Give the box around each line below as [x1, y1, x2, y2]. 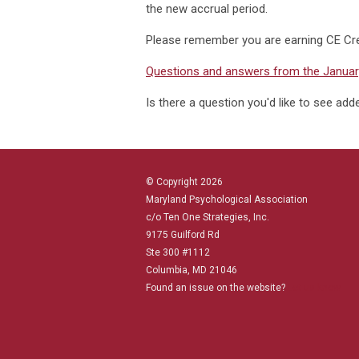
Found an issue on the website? [146, 282, 288, 294]
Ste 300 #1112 [146, 247, 210, 259]
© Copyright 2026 [146, 176, 223, 188]
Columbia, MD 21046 [146, 264, 237, 276]
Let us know [288, 282, 341, 294]
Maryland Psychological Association [146, 194, 308, 206]
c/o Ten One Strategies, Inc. [146, 212, 269, 224]
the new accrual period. [146, 2, 268, 17]
